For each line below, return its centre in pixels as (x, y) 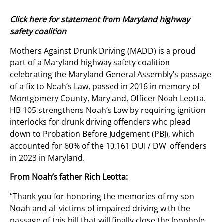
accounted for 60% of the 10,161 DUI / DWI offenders (108, 146)
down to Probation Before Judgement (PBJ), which (102, 134)
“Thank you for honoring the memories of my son (102, 196)
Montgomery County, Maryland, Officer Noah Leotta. (108, 98)
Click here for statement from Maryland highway (100, 19)
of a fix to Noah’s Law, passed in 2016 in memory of (105, 86)
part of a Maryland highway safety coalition (90, 62)
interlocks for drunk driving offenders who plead (100, 122)
